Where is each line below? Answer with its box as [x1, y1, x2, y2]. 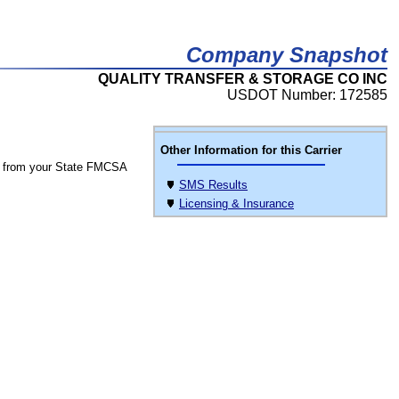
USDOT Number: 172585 [227, 87, 387, 102]
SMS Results [179, 178, 248, 191]
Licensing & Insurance [179, 197, 294, 210]
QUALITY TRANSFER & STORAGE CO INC [98, 71, 387, 86]
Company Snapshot [186, 43, 387, 67]
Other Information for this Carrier [160, 143, 342, 157]
